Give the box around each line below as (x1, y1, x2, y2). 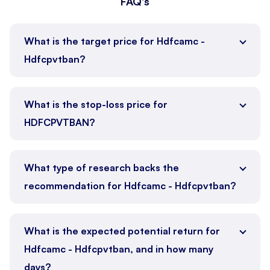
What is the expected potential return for (24, 224, 220, 237)
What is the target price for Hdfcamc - (24, 34, 205, 47)
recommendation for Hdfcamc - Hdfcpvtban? (24, 179, 236, 192)
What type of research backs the (24, 161, 179, 174)
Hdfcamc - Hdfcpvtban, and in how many (24, 242, 213, 255)
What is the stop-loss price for (24, 98, 168, 110)
